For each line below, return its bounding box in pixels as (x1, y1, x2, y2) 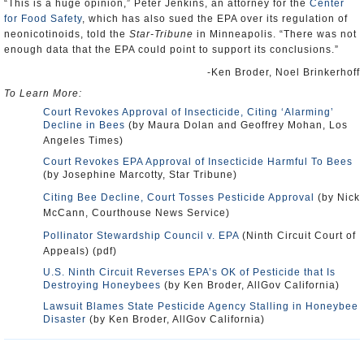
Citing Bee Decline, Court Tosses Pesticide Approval (43, 192, 314, 203)
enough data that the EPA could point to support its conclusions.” (4, 44, 339, 55)
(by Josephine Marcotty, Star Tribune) (43, 169, 237, 180)
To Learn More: (4, 88, 82, 99)
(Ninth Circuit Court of (239, 230, 356, 241)
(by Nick (314, 192, 360, 203)
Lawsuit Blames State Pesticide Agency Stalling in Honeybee (43, 301, 358, 312)
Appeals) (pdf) (43, 245, 117, 257)
